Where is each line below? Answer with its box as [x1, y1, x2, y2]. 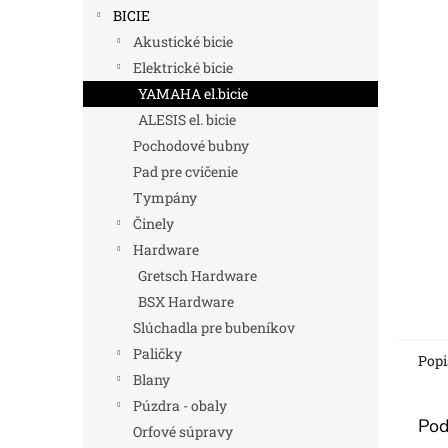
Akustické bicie [133, 32, 233, 51]
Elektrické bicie [133, 58, 233, 77]
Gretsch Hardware [138, 266, 257, 285]
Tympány [133, 188, 197, 207]
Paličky [133, 344, 182, 363]
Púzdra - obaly [133, 396, 227, 415]
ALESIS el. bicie [138, 110, 236, 129]
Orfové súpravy [133, 422, 233, 441]
